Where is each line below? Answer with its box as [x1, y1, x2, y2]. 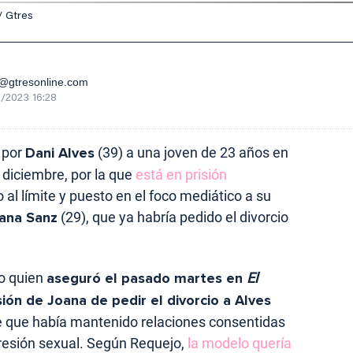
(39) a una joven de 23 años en [95, 143, 288, 161]
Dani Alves [25, 143, 95, 162]
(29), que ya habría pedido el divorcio [58, 208, 288, 225]
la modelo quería [184, 334, 292, 351]
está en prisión [136, 165, 227, 183]
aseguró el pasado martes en [46, 269, 247, 287]
